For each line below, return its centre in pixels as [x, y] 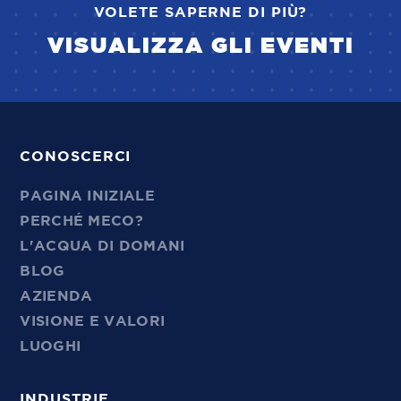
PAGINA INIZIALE [87, 196]
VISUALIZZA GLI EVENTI [200, 47]
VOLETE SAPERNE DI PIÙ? [200, 13]
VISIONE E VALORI [93, 322]
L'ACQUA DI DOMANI [102, 247]
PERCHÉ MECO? [81, 222]
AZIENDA [56, 297]
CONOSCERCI [76, 157]
